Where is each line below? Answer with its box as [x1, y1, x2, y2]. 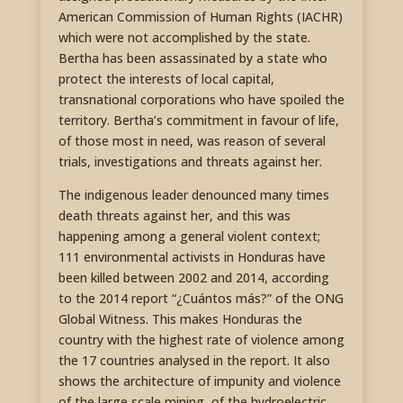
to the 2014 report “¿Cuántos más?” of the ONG [58, 290, 344, 308]
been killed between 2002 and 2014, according [58, 269, 329, 287]
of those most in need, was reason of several [58, 132, 326, 150]
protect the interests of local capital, [58, 70, 274, 88]
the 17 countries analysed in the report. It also [58, 352, 330, 370]
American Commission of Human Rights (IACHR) [58, 8, 343, 26]
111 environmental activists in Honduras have [58, 248, 326, 266]
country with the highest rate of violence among [58, 331, 345, 349]
